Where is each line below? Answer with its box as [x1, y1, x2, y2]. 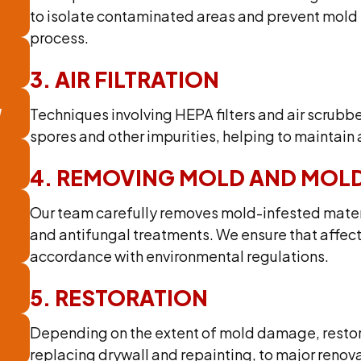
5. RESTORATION [30, 284, 209, 312]
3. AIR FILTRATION [30, 66, 220, 93]
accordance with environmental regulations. [30, 247, 332, 266]
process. [30, 28, 89, 48]
